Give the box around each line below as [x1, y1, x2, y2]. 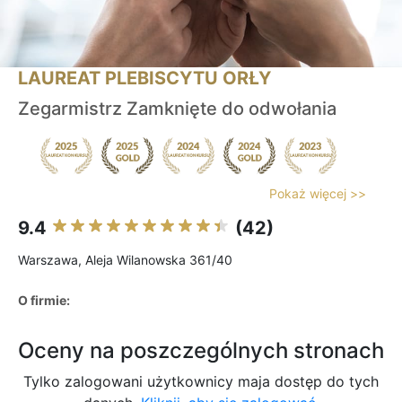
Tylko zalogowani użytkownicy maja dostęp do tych [23, 372, 379, 391]
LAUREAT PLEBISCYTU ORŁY [18, 67, 271, 90]
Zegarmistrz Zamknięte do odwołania [18, 98, 336, 120]
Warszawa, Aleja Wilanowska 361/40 [18, 252, 232, 268]
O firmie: [18, 293, 70, 309]
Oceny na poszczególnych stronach [18, 337, 384, 364]
